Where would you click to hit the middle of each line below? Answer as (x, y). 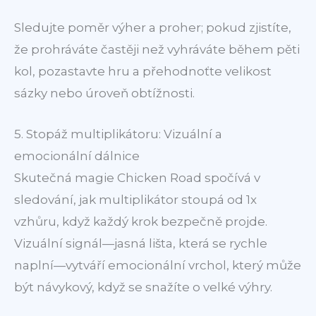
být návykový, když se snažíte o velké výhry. (143, 287)
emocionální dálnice (77, 156)
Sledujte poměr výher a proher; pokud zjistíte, (153, 27)
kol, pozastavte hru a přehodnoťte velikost (143, 71)
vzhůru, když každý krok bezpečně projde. (141, 221)
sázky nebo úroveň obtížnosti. (104, 93)
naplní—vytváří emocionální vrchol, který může (158, 265)
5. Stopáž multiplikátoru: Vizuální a (118, 134)
